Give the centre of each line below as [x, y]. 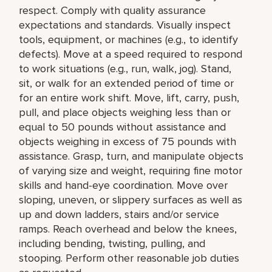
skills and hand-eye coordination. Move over [124, 185]
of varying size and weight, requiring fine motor [131, 170]
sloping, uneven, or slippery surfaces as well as [131, 199]
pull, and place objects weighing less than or [125, 112]
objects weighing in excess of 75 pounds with [128, 141]
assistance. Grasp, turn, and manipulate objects [131, 156]
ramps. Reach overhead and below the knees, [128, 229]
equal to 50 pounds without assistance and [123, 127]
